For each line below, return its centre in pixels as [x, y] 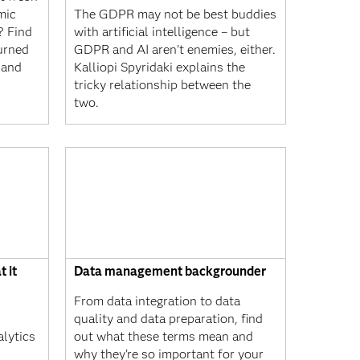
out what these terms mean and [164, 336]
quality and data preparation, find [168, 318]
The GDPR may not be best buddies [175, 14]
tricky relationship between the [162, 85]
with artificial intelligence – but [162, 32]
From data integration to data [157, 301]
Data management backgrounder [170, 271]
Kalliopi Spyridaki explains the [160, 67]
